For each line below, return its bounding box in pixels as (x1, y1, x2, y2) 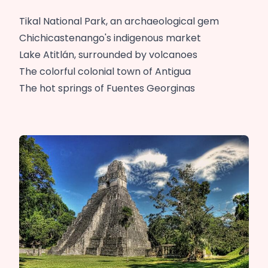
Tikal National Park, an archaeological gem (19, 14, 219, 29)
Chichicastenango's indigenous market (19, 31, 201, 45)
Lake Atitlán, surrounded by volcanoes (19, 48, 197, 62)
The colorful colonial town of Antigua (19, 65, 191, 79)
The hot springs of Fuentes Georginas (19, 81, 195, 96)
